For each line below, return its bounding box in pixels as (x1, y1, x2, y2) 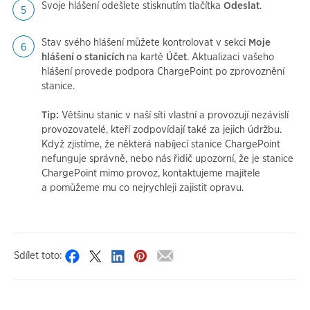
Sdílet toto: (14, 249, 62, 262)
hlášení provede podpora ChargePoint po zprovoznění (42, 65, 284, 78)
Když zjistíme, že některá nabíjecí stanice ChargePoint (42, 138, 280, 151)
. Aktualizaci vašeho (187, 51, 274, 64)
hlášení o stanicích (42, 51, 127, 64)
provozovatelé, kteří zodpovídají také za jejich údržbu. (42, 123, 282, 136)
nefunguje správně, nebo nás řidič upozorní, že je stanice (42, 152, 293, 165)
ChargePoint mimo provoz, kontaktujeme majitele (42, 167, 260, 180)
